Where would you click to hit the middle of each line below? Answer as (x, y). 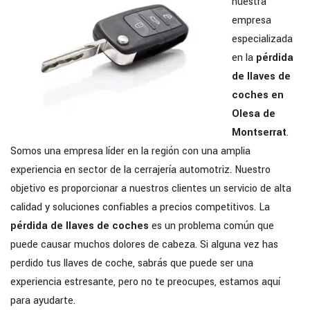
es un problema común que (211, 226)
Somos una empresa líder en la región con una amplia (130, 151)
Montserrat (259, 133)
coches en (258, 95)
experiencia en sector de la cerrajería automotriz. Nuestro (140, 170)
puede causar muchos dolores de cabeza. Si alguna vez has (144, 245)
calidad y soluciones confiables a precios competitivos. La (140, 207)
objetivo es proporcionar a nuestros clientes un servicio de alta (151, 189)
